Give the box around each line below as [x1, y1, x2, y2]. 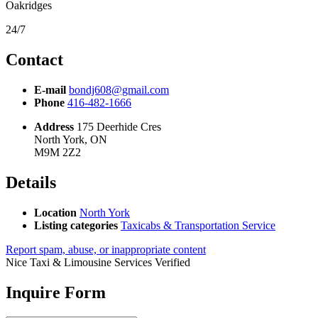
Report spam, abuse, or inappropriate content [6, 243, 206, 256]
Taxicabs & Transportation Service [121, 219, 275, 231]
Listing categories [34, 219, 118, 231]
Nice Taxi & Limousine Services [6, 256, 155, 268]
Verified [155, 256, 190, 268]
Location [34, 206, 77, 219]
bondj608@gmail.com [69, 84, 169, 97]
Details [6, 173, 56, 192]
